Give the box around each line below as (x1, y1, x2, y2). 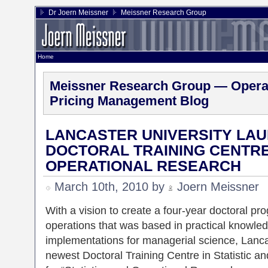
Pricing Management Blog (50, 93, 209, 108)
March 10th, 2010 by (51, 180, 168, 193)
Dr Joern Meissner (48, 8, 108, 17)
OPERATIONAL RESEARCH (45, 157, 241, 174)
